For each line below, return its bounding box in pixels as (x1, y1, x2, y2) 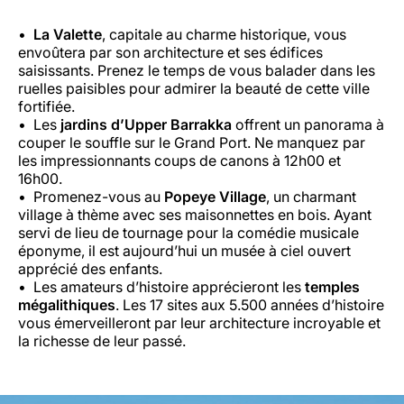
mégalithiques (18, 296, 115, 315)
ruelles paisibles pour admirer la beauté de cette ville (18, 79, 370, 98)
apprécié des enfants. (18, 260, 162, 279)
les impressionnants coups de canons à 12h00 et (18, 151, 341, 170)
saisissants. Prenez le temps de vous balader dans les (18, 61, 375, 80)
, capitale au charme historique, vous (102, 25, 346, 44)
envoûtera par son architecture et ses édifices (18, 43, 323, 62)
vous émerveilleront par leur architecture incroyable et (18, 314, 381, 333)
